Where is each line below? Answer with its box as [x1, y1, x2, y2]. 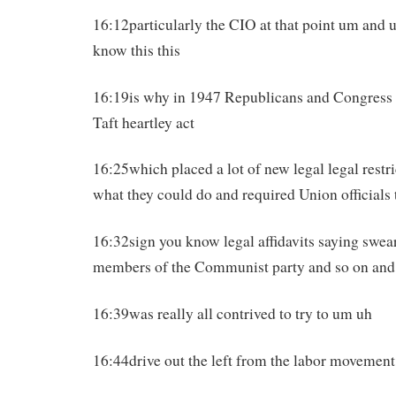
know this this [93, 39, 180, 60]
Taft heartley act [93, 111, 194, 133]
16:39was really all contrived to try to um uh [93, 302, 372, 324]
